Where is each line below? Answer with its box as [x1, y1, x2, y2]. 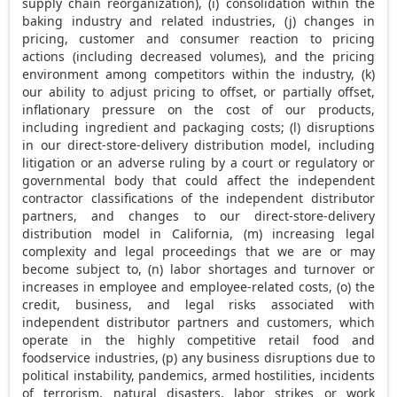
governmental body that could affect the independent [22, 171, 375, 189]
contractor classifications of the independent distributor [22, 189, 375, 206]
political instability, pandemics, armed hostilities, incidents [22, 366, 375, 384]
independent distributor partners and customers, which [22, 313, 375, 331]
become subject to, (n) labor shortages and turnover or [22, 260, 375, 277]
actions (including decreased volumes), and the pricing [22, 47, 375, 65]
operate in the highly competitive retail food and [22, 331, 375, 348]
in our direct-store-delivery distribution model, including [22, 136, 375, 153]
